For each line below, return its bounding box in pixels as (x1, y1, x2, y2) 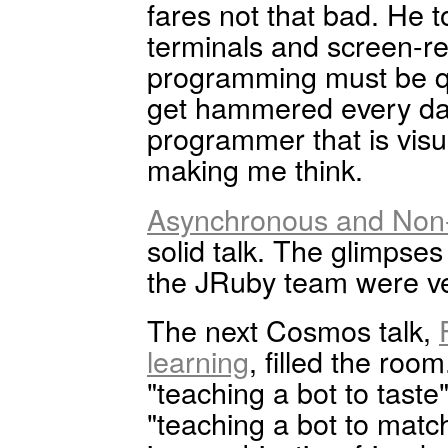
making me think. (147, 148, 363, 190)
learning (147, 340, 249, 382)
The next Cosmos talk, (147, 309, 439, 351)
